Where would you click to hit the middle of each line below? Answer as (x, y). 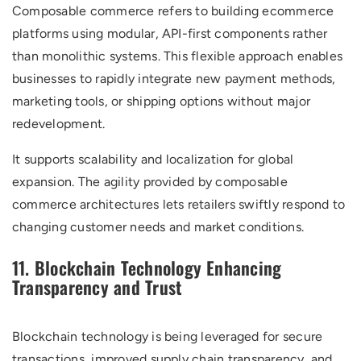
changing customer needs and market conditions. (158, 227)
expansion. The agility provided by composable (150, 182)
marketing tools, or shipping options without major (161, 101)
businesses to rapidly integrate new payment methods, (174, 79)
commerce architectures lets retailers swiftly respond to (179, 204)
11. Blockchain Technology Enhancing (147, 268)
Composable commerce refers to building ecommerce (173, 11)
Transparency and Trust (98, 287)
